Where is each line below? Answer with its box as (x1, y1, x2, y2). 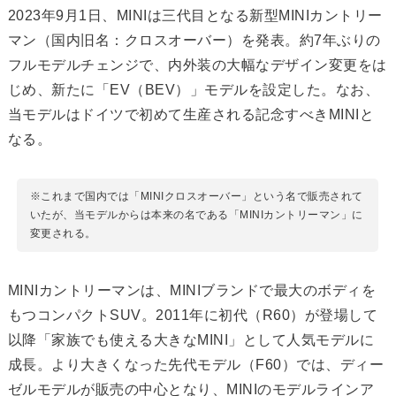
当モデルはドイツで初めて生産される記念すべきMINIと (7, 107, 375, 123)
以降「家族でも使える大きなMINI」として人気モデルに (7, 332, 375, 348)
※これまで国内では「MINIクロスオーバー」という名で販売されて (29, 190, 363, 203)
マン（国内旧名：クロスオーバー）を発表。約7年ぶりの (7, 33, 381, 49)
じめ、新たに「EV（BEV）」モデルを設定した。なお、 (7, 82, 380, 98)
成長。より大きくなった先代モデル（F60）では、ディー (7, 357, 385, 373)
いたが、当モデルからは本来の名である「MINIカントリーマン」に (29, 209, 363, 222)
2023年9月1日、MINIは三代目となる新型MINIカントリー (7, 8, 383, 24)
